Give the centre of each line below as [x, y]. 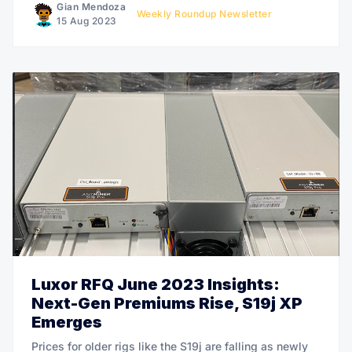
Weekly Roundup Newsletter [204, 13]
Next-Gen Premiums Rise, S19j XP [167, 303]
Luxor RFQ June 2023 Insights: [156, 284]
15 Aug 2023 [87, 20]
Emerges [67, 322]
